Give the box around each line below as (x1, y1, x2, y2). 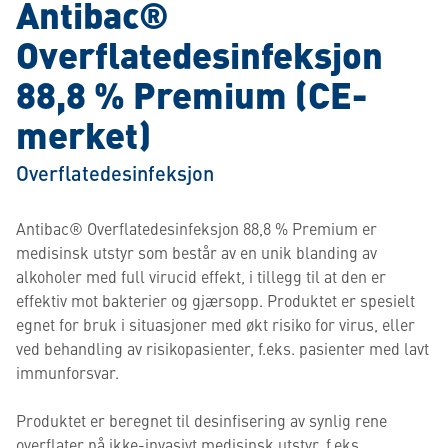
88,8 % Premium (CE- (16, 67, 367, 120)
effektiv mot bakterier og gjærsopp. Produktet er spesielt (16, 289, 415, 311)
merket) (16, 107, 151, 160)
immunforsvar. (16, 361, 119, 383)
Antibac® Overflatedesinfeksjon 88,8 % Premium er (16, 217, 377, 239)
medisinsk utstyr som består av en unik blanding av (16, 241, 377, 263)
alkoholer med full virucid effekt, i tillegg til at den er (16, 265, 386, 287)
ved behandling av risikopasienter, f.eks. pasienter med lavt (16, 337, 429, 359)
